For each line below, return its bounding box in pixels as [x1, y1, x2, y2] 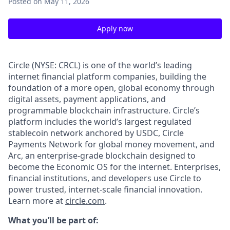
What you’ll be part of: [8, 215, 99, 226]
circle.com [65, 195, 105, 206]
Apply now [97, 24, 133, 33]
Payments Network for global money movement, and [8, 139, 215, 150]
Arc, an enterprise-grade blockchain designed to [8, 150, 196, 161]
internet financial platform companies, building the [8, 71, 206, 82]
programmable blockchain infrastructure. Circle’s [8, 105, 200, 116]
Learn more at [8, 195, 65, 206]
